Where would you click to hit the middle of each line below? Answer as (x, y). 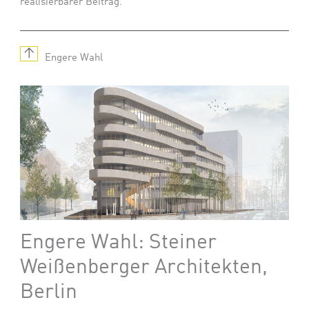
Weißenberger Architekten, (144, 267)
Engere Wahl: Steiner (119, 242)
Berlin (49, 292)
